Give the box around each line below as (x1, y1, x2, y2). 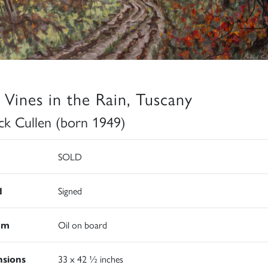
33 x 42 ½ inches (57, 252, 123, 266)
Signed (57, 184, 82, 198)
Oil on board (57, 218, 107, 232)
